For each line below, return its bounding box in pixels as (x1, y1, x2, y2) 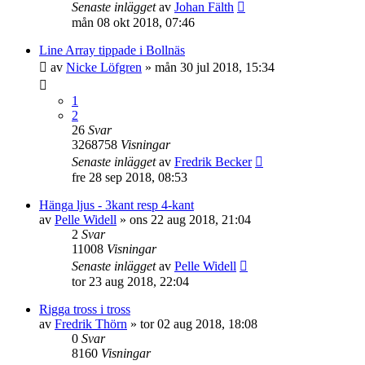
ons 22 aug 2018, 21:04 (130, 213, 251, 226)
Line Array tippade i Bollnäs (39, 43, 185, 57)
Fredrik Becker (174, 155, 252, 169)
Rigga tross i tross (39, 302, 130, 316)
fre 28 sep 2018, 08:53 (72, 170, 187, 184)
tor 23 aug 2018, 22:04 (72, 275, 189, 288)
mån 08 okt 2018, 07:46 (72, 15, 195, 29)
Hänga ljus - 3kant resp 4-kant (39, 198, 194, 212)
